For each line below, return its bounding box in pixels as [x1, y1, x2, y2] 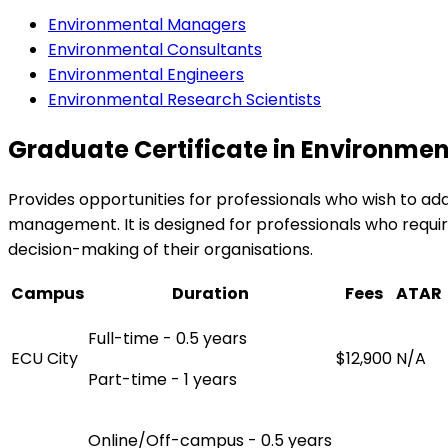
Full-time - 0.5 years [88, 326, 247, 350]
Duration [171, 281, 249, 305]
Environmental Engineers [48, 62, 244, 86]
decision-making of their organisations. [8, 237, 313, 261]
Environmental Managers [48, 12, 246, 36]
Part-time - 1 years [88, 367, 237, 391]
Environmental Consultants [48, 37, 262, 61]
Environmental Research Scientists [48, 87, 321, 111]
